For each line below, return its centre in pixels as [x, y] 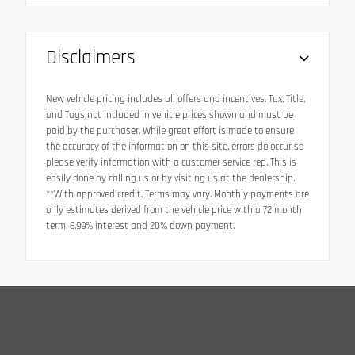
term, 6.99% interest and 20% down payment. [140, 226]
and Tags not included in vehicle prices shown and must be [170, 115]
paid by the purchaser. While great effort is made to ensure [170, 131]
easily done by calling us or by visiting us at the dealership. [170, 178]
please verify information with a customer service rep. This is [171, 162]
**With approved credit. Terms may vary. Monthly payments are [177, 194]
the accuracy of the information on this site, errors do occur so [175, 147]
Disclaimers [91, 57]
